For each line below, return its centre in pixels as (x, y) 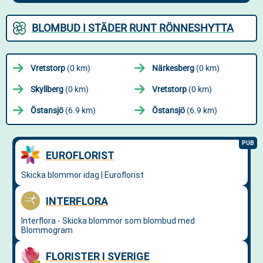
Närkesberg (173, 68)
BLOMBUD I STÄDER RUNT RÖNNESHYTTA (133, 28)
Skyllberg (47, 89)
